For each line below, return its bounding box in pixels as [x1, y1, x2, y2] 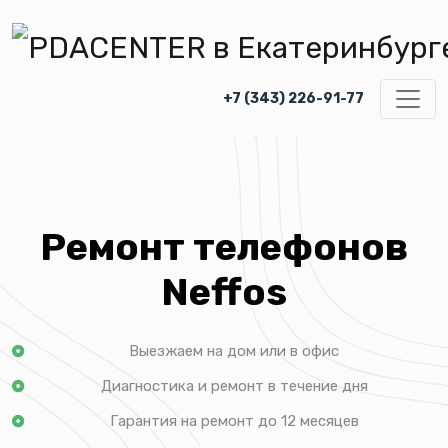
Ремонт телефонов [40, 223, 408, 270]
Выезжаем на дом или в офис [129, 341, 339, 360]
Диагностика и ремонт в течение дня [100, 376, 368, 395]
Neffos [161, 268, 287, 315]
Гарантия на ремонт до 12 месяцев [109, 411, 359, 430]
